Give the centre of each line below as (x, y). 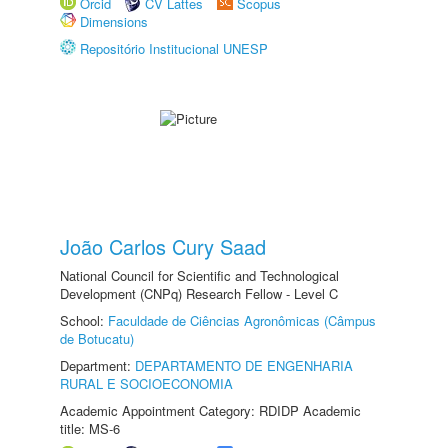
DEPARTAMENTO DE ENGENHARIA (244, 365)
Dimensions (114, 21)
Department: (97, 365)
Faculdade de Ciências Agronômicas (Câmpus (242, 320)
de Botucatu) (97, 338)
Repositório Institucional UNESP (174, 48)
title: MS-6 (90, 428)
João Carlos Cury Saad (163, 246)
